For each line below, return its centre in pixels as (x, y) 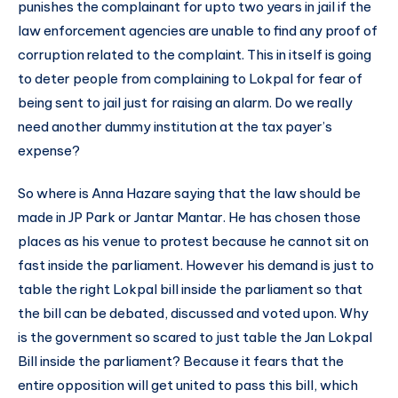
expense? (49, 150)
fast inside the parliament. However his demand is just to (196, 265)
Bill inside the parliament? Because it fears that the (181, 361)
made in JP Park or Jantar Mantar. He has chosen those (189, 217)
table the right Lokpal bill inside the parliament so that (190, 289)
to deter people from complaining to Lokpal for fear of (190, 78)
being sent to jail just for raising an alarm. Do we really (185, 102)
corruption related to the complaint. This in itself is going (195, 54)
